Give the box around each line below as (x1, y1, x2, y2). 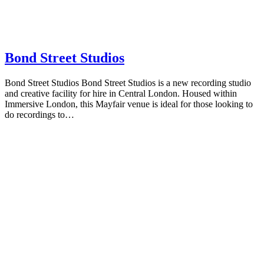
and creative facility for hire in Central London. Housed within (5, 88, 237, 98)
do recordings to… (5, 109, 74, 120)
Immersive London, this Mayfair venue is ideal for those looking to (5, 98, 253, 109)
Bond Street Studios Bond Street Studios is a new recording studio (5, 77, 251, 88)
